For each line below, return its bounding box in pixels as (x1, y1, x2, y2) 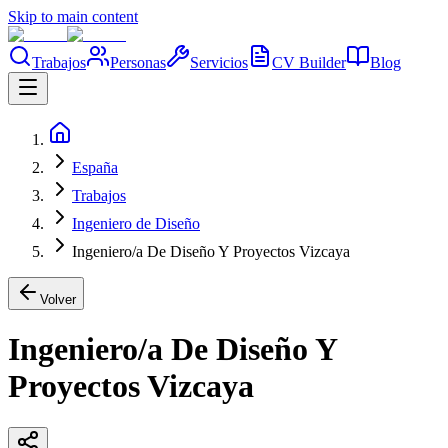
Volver (40, 292, 76, 307)
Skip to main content (8, 8, 138, 25)
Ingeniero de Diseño (72, 215, 200, 232)
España (72, 159, 118, 176)
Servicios (190, 54, 248, 71)
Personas (110, 54, 166, 71)
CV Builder (272, 54, 346, 71)
